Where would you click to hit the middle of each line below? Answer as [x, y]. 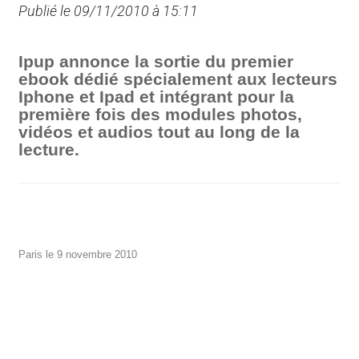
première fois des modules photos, [161, 115]
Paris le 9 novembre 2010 [78, 255]
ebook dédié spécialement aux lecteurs [178, 79]
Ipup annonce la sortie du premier [156, 62]
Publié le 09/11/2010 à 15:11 [109, 11]
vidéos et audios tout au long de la [159, 132]
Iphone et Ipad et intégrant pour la [157, 97]
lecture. [49, 150]
